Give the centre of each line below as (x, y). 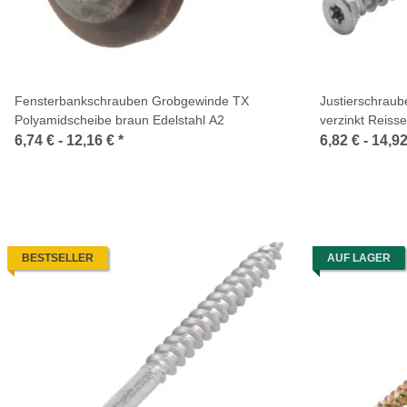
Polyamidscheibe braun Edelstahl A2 (119, 120)
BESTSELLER (58, 258)
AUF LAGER (359, 258)
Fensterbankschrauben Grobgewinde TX (132, 101)
